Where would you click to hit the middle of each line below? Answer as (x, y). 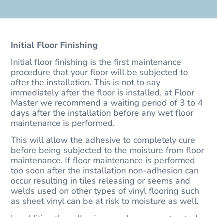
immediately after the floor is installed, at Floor (103, 93)
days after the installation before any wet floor (102, 113)
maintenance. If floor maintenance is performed (103, 161)
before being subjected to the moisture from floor (108, 150)
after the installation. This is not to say (86, 83)
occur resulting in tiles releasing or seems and (101, 181)
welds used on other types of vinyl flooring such (105, 191)
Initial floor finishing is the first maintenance (96, 62)
